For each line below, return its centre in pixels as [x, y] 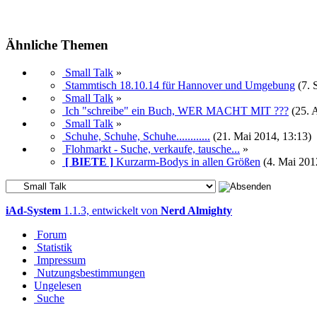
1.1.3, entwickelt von [111, 211]
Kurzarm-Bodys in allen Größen [188, 162]
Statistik [54, 247]
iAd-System [33, 211]
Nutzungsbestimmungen [91, 273]
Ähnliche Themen [57, 45]
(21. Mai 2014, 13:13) [262, 136]
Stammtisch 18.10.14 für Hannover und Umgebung [180, 85]
